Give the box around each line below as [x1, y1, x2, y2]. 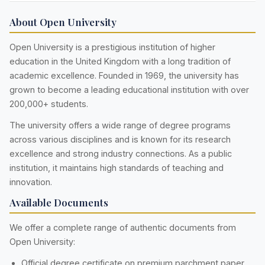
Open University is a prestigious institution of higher [9, 42, 215, 53]
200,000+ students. [9, 99, 88, 109]
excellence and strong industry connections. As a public [9, 148, 232, 159]
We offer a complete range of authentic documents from [9, 222, 236, 233]
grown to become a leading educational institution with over [9, 85, 249, 95]
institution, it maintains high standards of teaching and [9, 163, 224, 173]
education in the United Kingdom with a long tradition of [9, 56, 231, 67]
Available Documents [9, 196, 108, 209]
